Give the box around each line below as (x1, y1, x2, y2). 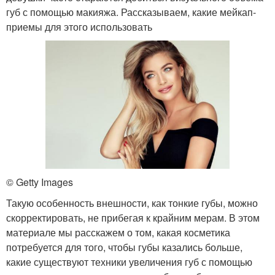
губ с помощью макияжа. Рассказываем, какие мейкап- (6, 4, 256, 19)
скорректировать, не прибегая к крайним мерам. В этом (6, 210, 260, 225)
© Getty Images (6, 174, 73, 189)
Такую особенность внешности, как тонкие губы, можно (6, 195, 258, 210)
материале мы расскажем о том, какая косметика (6, 225, 230, 239)
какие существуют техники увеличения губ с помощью (6, 254, 252, 269)
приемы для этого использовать (6, 19, 152, 34)
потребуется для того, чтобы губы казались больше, (6, 239, 242, 254)
